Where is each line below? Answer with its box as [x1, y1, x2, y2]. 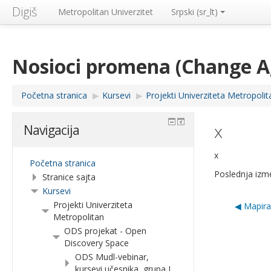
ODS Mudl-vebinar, [75, 251, 149, 263]
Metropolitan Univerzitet [58, 6, 153, 18]
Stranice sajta [42, 171, 96, 183]
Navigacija [24, 122, 79, 139]
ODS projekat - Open [64, 225, 146, 237]
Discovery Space [64, 237, 129, 249]
